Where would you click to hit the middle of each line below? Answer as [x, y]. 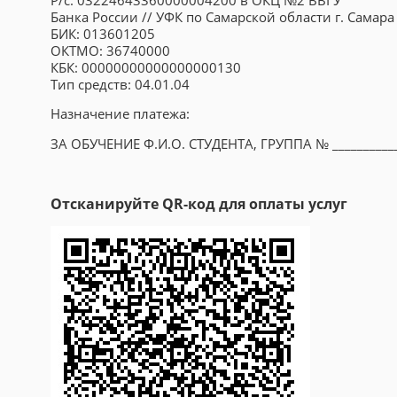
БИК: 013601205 [103, 33]
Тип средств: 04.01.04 [120, 84]
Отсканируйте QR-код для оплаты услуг [199, 204]
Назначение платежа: [120, 114]
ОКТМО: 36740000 [110, 50]
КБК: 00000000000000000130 [146, 67]
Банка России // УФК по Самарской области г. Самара [222, 16]
